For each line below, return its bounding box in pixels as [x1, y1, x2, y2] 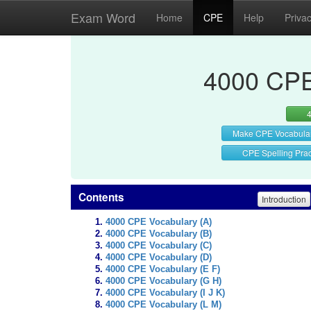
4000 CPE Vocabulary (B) [106, 229, 212, 239]
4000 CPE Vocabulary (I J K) [106, 288, 225, 298]
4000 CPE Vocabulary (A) [106, 217, 212, 227]
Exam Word [71, 8, 135, 26]
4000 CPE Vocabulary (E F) [106, 264, 220, 274]
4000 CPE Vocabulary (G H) [106, 276, 221, 286]
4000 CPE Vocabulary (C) [106, 241, 212, 251]
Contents [76, 190, 124, 205]
